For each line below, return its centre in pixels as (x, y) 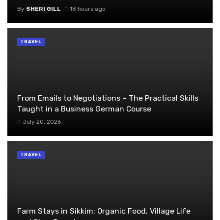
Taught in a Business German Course (84, 109)
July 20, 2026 (41, 122)
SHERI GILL (43, 9)
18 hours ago (87, 9)
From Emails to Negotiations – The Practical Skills (108, 98)
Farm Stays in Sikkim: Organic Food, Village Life (104, 211)
